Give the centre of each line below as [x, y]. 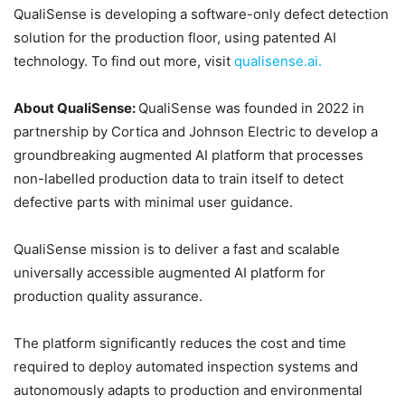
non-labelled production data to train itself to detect [179, 178]
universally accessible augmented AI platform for [170, 272]
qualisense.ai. [278, 61]
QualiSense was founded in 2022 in [251, 108]
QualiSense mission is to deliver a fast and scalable [177, 249]
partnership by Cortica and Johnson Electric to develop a [196, 131]
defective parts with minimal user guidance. [153, 202]
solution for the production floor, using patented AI [175, 37]
